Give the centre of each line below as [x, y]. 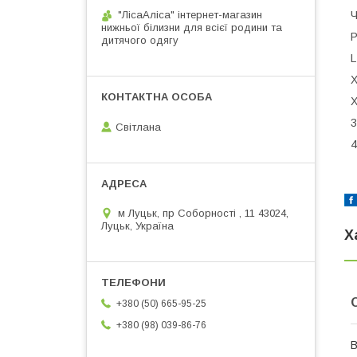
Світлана [138, 127]
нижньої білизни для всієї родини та [192, 27]
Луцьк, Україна [137, 226]
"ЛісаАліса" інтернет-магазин [190, 15]
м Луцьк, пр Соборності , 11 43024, [203, 213]
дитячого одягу [140, 40]
